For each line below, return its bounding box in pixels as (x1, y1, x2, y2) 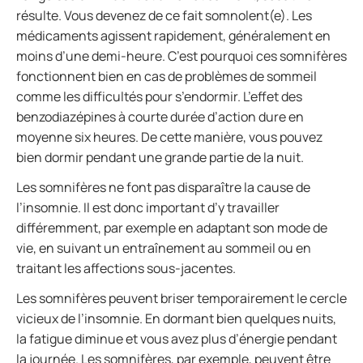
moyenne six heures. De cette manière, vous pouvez (16, 128, 322, 146)
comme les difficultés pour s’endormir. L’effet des (16, 88, 302, 105)
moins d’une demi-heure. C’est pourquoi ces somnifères (16, 47, 347, 65)
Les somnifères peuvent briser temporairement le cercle (16, 289, 347, 307)
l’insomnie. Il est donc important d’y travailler (16, 199, 280, 216)
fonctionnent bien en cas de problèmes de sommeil (16, 67, 317, 85)
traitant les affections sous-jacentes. (16, 259, 236, 277)
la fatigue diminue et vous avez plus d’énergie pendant (16, 330, 337, 348)
